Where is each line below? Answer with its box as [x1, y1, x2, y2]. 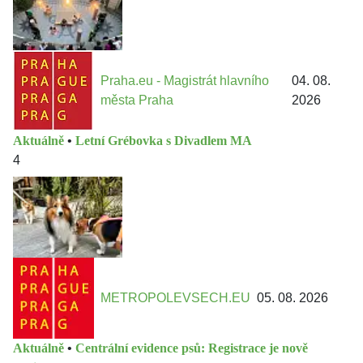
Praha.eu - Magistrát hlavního [100, 74, 269, 88]
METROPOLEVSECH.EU [100, 291, 250, 305]
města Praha [100, 93, 173, 107]
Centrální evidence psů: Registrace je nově [75, 341, 308, 355]
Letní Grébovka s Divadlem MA [75, 134, 252, 147]
